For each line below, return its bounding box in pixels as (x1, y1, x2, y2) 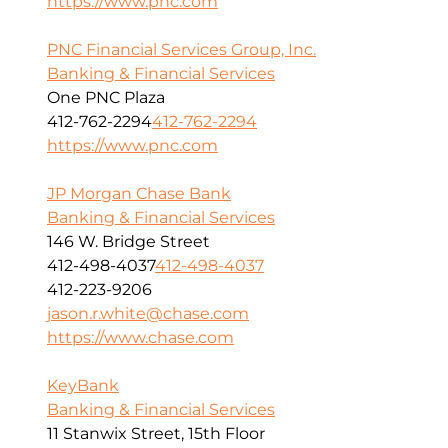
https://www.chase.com (47, 328, 234, 348)
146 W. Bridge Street (47, 232, 210, 252)
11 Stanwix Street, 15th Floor (47, 424, 265, 444)
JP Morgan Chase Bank (47, 184, 231, 204)
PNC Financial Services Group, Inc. (47, 40, 316, 60)
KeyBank (47, 376, 119, 396)
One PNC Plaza (47, 88, 165, 108)
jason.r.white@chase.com (47, 304, 249, 324)
